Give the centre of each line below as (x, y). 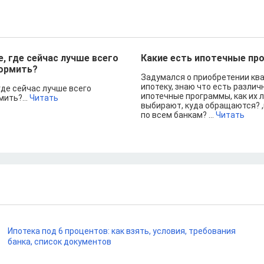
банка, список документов (60, 242)
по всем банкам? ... (178, 115)
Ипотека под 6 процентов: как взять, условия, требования (122, 231)
